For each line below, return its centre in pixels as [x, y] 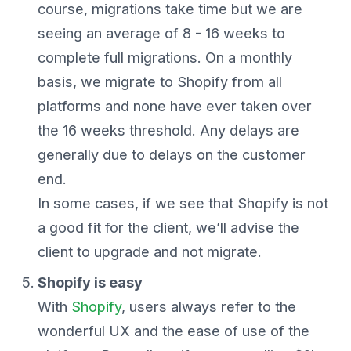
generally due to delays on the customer [172, 155]
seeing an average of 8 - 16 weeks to [161, 34]
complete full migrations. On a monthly [165, 58]
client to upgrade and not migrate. [150, 252]
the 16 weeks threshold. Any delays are [168, 131]
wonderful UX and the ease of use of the [174, 331]
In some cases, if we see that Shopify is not [183, 204]
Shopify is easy [90, 283]
